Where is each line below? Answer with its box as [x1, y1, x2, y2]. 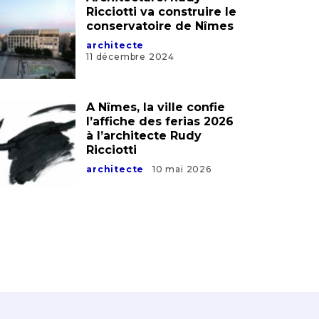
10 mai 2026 [152, 163, 211, 174]
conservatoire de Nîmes [86, 19, 234, 33]
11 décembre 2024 [86, 51, 174, 63]
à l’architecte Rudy [86, 128, 202, 142]
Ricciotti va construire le [86, 5, 237, 19]
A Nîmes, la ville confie [86, 100, 226, 114]
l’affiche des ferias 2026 [86, 114, 234, 128]
